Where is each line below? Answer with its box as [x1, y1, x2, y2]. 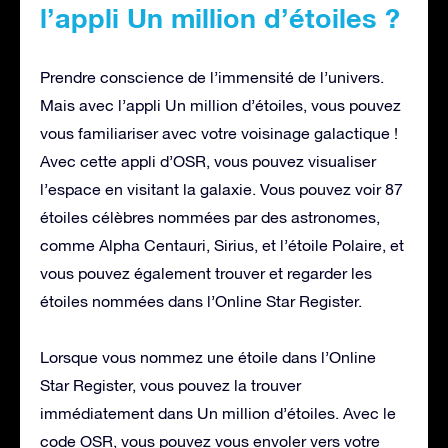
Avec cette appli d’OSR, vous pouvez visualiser [40, 152, 376, 171]
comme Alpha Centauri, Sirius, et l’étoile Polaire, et [40, 236, 404, 255]
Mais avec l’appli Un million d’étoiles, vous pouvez [40, 96, 401, 115]
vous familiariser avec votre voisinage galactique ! [40, 124, 398, 143]
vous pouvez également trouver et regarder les [40, 264, 372, 283]
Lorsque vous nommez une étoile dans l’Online [40, 348, 376, 367]
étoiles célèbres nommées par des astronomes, [40, 208, 380, 227]
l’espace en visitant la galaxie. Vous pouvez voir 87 [40, 180, 403, 199]
